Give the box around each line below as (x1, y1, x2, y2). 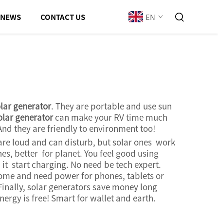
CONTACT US (40, 12, 85, 22)
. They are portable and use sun (51, 100, 172, 112)
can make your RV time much (53, 111, 167, 123)
